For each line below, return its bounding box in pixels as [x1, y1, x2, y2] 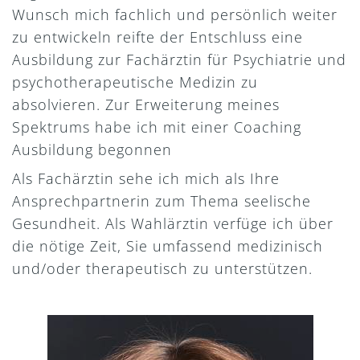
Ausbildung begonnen [12, 140, 172, 159]
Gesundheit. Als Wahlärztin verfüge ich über [12, 214, 333, 233]
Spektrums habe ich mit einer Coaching [12, 117, 301, 137]
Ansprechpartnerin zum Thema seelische [12, 191, 311, 211]
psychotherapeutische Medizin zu [12, 72, 258, 92]
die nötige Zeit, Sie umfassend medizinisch [12, 236, 323, 256]
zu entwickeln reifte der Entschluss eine [12, 27, 303, 47]
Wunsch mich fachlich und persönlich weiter [12, 5, 337, 24]
